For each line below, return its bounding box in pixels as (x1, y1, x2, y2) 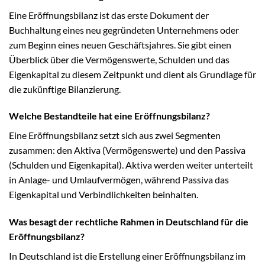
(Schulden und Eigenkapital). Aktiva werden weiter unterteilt (9, 159, 253, 171)
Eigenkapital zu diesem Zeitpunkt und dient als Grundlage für (9, 68, 256, 80)
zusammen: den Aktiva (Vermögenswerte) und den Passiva (9, 144, 245, 156)
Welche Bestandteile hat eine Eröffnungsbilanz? (9, 110, 210, 122)
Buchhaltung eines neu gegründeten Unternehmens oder (9, 24, 239, 35)
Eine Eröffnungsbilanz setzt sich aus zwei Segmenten (9, 130, 221, 141)
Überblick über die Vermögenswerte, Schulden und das (9, 53, 230, 65)
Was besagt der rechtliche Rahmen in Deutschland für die (9, 216, 248, 228)
